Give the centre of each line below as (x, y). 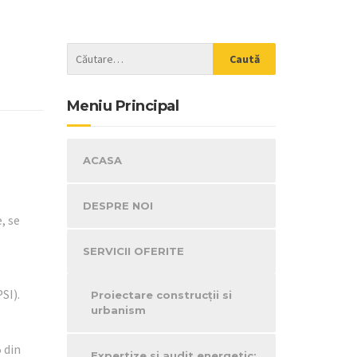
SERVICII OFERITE (133, 251)
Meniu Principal (122, 106)
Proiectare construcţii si (161, 295)
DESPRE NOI (118, 206)
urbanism (118, 310)
